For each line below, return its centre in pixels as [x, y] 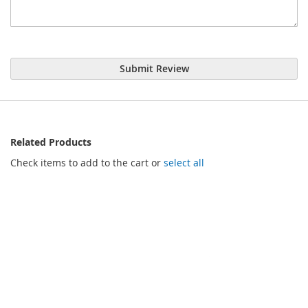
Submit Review [154, 68]
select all [184, 163]
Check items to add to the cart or [87, 163]
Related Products [51, 142]
